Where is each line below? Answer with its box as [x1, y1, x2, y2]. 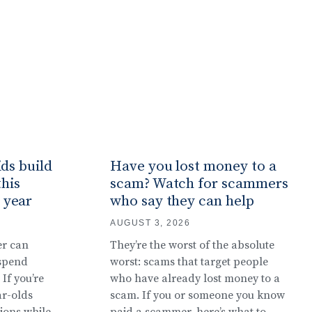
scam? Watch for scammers [109, 174, 288, 193]
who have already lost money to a [109, 271, 280, 286]
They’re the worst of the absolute [109, 237, 274, 252]
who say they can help [109, 192, 254, 210]
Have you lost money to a [109, 157, 276, 175]
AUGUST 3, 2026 [109, 217, 191, 228]
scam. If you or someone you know [109, 288, 285, 302]
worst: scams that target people [109, 254, 268, 269]
